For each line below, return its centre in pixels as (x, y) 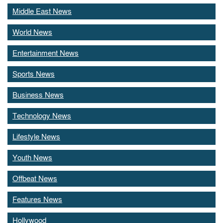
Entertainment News (46, 53)
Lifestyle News (36, 137)
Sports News (34, 74)
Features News (37, 200)
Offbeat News (35, 179)
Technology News (42, 116)
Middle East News (42, 11)
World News (32, 32)
